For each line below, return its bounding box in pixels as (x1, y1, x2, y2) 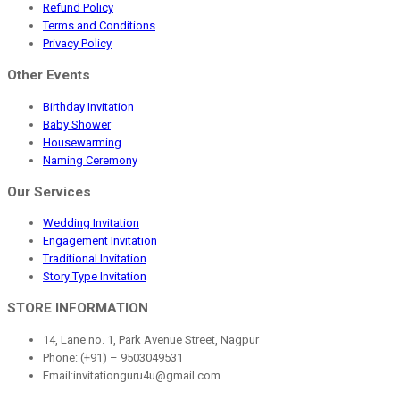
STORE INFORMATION (7, 300, 148, 317)
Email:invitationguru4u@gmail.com (43, 368, 221, 382)
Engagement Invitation (43, 234, 157, 248)
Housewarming (43, 135, 121, 149)
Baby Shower (43, 117, 111, 131)
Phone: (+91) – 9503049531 (43, 350, 183, 364)
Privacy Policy (43, 37, 112, 51)
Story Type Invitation (43, 270, 146, 284)
